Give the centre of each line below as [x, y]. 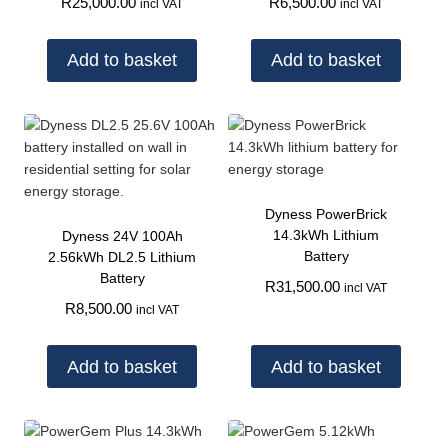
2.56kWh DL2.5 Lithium [122, 256]
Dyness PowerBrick [326, 213]
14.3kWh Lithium [326, 234]
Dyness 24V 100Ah [122, 235]
